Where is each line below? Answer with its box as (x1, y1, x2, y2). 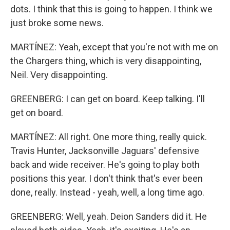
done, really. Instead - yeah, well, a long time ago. (10, 187, 204, 198)
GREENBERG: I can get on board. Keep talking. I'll (10, 93, 205, 104)
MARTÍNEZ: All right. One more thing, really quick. (10, 131, 207, 142)
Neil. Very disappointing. (10, 69, 108, 80)
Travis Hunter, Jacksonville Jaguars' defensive (10, 145, 199, 156)
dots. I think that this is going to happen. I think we (10, 4, 213, 14)
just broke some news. (10, 17, 104, 28)
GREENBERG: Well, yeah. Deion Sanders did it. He (10, 211, 207, 222)
